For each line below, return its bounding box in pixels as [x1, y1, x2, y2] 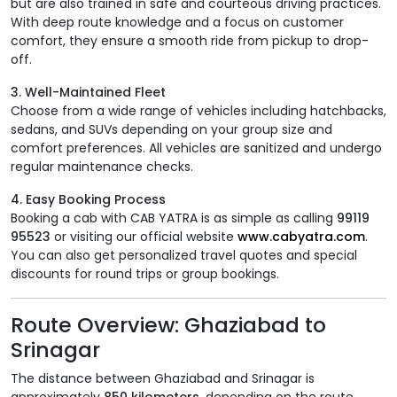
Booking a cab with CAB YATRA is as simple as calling [11, 209, 337, 228]
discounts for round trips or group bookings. [11, 265, 279, 284]
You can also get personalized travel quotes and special [11, 246, 357, 265]
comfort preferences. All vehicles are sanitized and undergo [11, 139, 382, 158]
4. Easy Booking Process [11, 191, 166, 209]
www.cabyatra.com [237, 228, 365, 246]
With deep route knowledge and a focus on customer [11, 13, 344, 32]
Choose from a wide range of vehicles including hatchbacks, [11, 102, 386, 121]
